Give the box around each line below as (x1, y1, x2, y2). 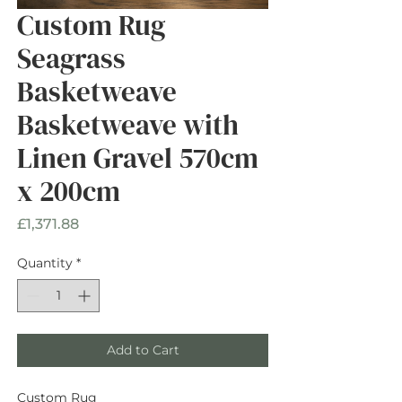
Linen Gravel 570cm (17, 138, 258, 177)
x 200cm (17, 171, 120, 210)
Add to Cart (106, 341, 179, 358)
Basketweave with (17, 105, 239, 144)
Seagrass (17, 39, 126, 77)
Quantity (17, 254, 73, 271)
